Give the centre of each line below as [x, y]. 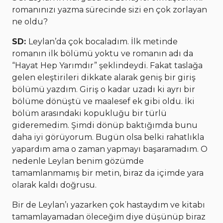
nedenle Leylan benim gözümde [78, 161]
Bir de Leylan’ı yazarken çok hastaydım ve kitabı [109, 205]
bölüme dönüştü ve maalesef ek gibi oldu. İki [103, 101]
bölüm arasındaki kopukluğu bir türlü [89, 113]
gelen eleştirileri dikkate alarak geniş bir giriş [104, 77]
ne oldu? [30, 21]
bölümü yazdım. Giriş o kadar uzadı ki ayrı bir [104, 89]
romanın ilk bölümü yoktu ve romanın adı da [103, 53]
